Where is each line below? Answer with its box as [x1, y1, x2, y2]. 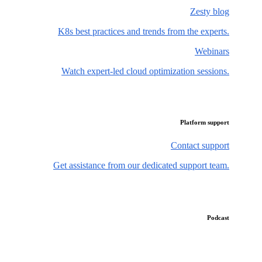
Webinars [195, 46, 229, 56]
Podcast [207, 213, 229, 221]
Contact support [171, 140, 229, 150]
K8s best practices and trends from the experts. [58, 26, 229, 36]
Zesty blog [190, 6, 229, 16]
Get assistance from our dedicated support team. [53, 160, 229, 170]
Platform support [180, 118, 229, 126]
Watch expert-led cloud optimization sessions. [61, 65, 229, 76]
